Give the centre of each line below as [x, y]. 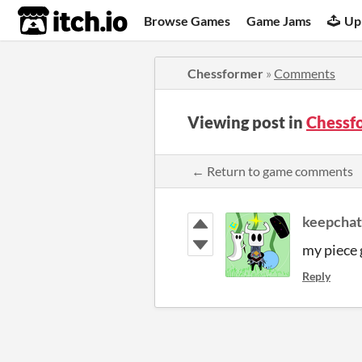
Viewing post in [247, 122]
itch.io [53, 21]
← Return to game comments [272, 171]
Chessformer [225, 73]
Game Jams [279, 20]
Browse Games [187, 20]
